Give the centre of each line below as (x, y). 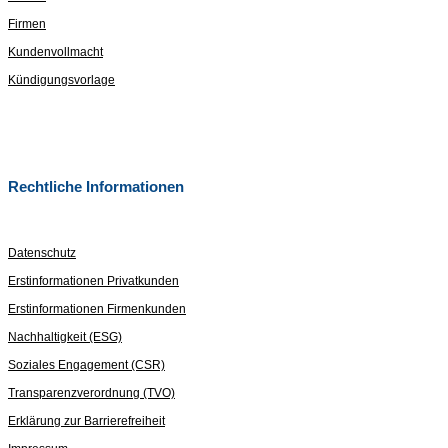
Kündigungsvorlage (61, 80)
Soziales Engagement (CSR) (86, 364)
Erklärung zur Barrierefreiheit (86, 420)
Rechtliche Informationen (96, 186)
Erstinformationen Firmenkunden (97, 308)
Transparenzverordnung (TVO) (91, 392)
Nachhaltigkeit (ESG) (65, 336)
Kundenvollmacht (55, 52)
